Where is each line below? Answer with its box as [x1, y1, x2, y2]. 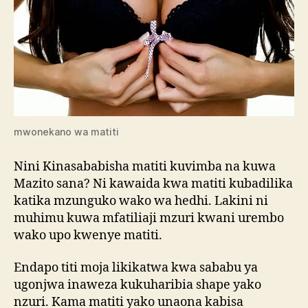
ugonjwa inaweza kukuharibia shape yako [14, 277, 261, 294]
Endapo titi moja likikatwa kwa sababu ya [14, 260, 258, 276]
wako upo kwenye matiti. [14, 227, 162, 243]
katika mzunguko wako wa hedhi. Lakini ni [14, 192, 268, 209]
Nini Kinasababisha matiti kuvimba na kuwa [14, 158, 276, 175]
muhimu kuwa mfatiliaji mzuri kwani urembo [14, 210, 284, 226]
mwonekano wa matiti [14, 125, 119, 137]
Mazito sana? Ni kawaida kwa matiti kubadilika [14, 175, 293, 192]
